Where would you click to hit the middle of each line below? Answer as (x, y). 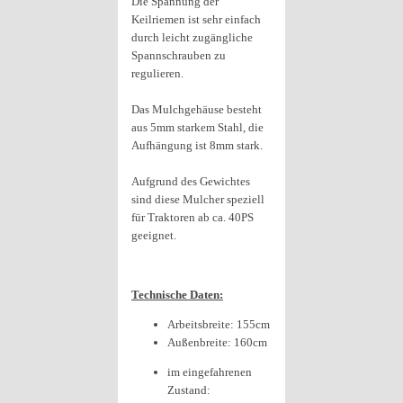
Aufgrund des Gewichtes (191, 181)
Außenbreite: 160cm (217, 342)
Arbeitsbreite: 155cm (219, 324)
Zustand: (189, 390)
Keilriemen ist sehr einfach (196, 19)
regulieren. (157, 73)
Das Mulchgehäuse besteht (197, 109)
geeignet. (154, 235)
